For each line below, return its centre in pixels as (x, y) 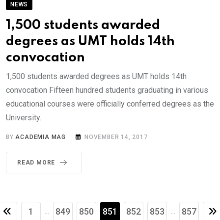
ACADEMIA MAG (41, 137)
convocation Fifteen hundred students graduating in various (107, 90)
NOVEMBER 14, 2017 (116, 137)
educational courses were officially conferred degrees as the (110, 104)
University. (24, 118)
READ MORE (36, 163)
